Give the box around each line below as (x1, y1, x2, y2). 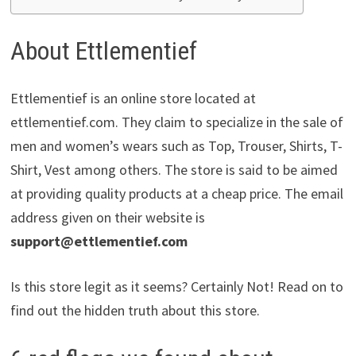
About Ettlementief (10, 35, 197, 66)
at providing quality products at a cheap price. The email (10, 184, 343, 203)
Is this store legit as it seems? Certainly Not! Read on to (10, 277, 343, 296)
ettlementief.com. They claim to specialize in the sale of (10, 113, 343, 132)
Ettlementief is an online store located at (10, 89, 256, 108)
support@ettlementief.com (10, 232, 188, 251)
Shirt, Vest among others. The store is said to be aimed (10, 161, 338, 180)
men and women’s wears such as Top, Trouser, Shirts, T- (10, 137, 342, 156)
